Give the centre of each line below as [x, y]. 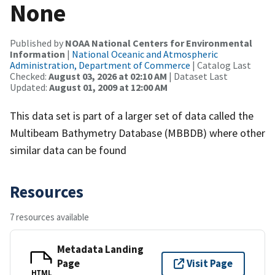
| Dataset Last [197, 76]
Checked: [29, 76]
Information [37, 54]
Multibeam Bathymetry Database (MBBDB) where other [137, 133]
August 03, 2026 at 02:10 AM [108, 76]
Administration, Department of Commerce [100, 65]
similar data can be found [68, 150]
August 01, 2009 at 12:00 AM [108, 87]
